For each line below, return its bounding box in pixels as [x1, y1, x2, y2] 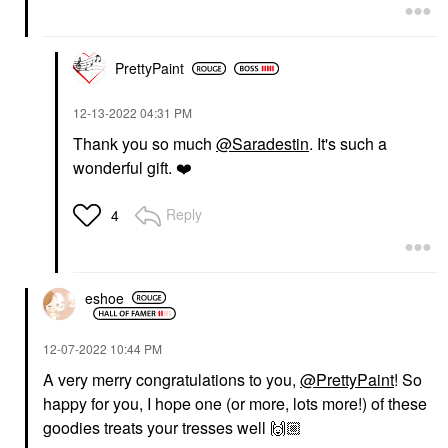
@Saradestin [216, 132, 309, 156]
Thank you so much [73, 132, 216, 156]
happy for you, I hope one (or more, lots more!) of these [43, 392, 427, 416]
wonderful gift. [73, 156, 176, 180]
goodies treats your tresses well [43, 416, 270, 440]
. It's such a [309, 132, 387, 156]
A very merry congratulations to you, [43, 368, 300, 392]
